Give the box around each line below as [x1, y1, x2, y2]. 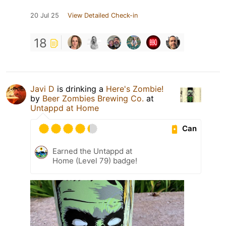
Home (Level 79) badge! [52, 155, 137, 165]
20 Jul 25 [30, 11, 59, 19]
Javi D [30, 83, 54, 94]
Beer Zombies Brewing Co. [42, 93, 146, 103]
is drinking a [54, 83, 106, 94]
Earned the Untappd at [52, 146, 132, 156]
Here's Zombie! [106, 83, 163, 94]
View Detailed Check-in [68, 11, 138, 19]
